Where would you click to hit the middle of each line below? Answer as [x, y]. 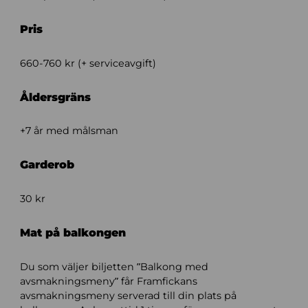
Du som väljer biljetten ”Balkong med [114, 266]
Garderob [47, 165]
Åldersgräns [55, 97]
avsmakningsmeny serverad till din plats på [128, 295]
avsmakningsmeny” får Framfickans [108, 281]
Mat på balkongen [73, 232]
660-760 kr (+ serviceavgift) [88, 63]
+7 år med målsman [69, 131]
